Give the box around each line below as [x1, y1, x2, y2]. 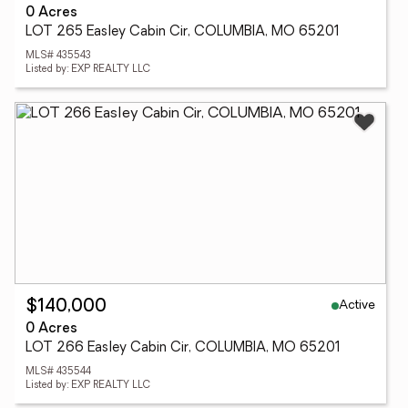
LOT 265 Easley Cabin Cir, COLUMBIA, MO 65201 [25, 25, 340, 39]
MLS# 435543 [25, 51, 91, 61]
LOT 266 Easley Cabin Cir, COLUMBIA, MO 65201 [25, 342, 341, 355]
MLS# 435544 [25, 367, 91, 377]
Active [339, 298, 375, 312]
